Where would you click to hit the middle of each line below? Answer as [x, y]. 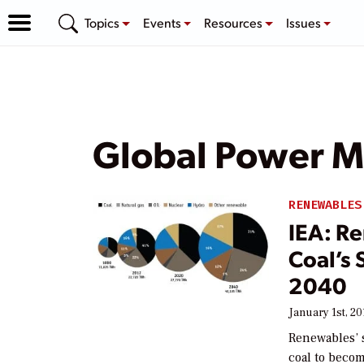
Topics [103, 22]
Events [163, 22]
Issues [304, 22]
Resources [235, 22]
